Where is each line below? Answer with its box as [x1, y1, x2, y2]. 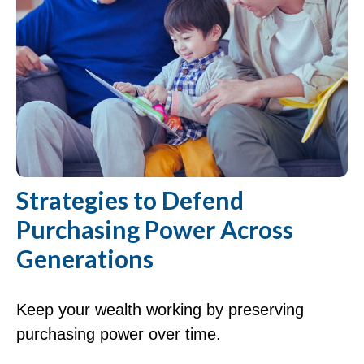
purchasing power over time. [16, 325, 221, 344]
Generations [16, 244, 154, 274]
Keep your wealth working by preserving [16, 301, 304, 319]
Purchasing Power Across [16, 214, 293, 245]
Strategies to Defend [16, 185, 244, 215]
